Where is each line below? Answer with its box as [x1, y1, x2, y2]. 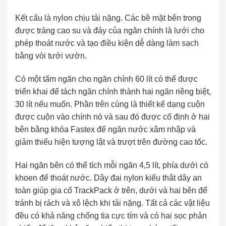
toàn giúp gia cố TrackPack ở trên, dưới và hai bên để [15, 186, 207, 195]
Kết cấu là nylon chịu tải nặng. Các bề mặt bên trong [15, 14, 201, 23]
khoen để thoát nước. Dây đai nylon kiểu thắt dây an [15, 173, 202, 182]
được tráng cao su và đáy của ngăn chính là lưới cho [15, 26, 204, 35]
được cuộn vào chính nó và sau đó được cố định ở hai [15, 112, 210, 121]
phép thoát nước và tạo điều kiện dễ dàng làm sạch [15, 39, 199, 48]
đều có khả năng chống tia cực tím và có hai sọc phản [15, 211, 207, 220]
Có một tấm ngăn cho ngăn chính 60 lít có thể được [15, 74, 198, 83]
